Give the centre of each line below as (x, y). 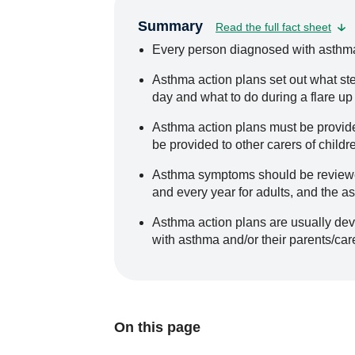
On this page (157, 327)
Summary (170, 26)
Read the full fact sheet (273, 27)
